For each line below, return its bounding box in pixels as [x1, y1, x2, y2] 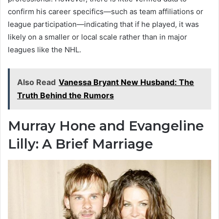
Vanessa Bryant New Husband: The [59, 77, 194, 88]
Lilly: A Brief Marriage [8, 136, 153, 153]
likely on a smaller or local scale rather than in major [8, 32, 187, 42]
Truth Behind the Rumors [17, 90, 114, 101]
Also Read [17, 77, 56, 88]
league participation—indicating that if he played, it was [8, 20, 199, 29]
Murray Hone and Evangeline [8, 118, 204, 134]
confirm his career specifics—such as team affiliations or [8, 7, 203, 17]
